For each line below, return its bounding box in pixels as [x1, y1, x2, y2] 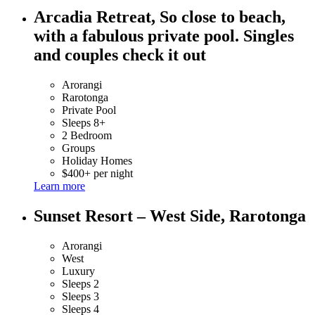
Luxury [62, 265, 95, 278]
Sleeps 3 [62, 290, 99, 303]
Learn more [34, 180, 85, 193]
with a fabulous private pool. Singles [34, 27, 294, 46]
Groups [62, 142, 95, 155]
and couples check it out [34, 46, 206, 65]
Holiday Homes [62, 155, 132, 167]
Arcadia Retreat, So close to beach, [34, 8, 285, 27]
